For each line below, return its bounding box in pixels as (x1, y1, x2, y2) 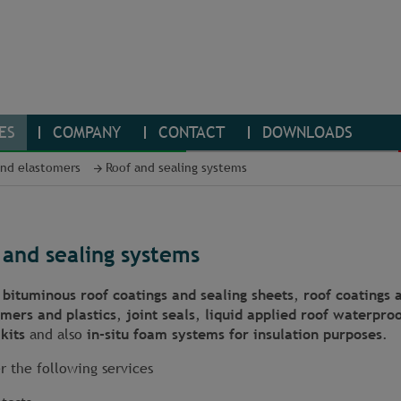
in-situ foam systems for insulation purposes (87, 326, 382, 344)
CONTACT (154, 123, 225, 142)
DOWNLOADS (258, 123, 353, 142)
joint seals (126, 306, 195, 324)
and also (25, 326, 87, 344)
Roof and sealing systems (106, 160, 247, 175)
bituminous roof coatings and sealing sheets (3, 286, 294, 304)
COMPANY (48, 123, 121, 142)
